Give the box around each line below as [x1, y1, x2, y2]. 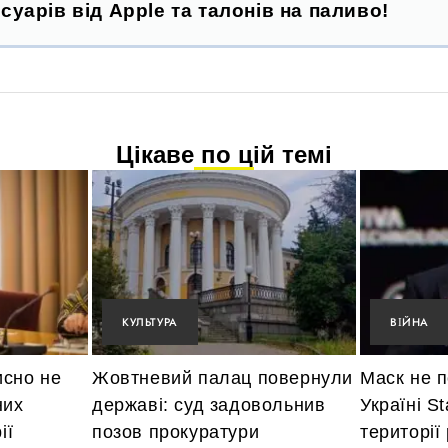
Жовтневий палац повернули [92, 368, 354, 389]
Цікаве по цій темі [116, 141, 332, 169]
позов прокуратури [92, 422, 260, 443]
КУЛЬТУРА [122, 314, 178, 331]
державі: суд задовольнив [92, 395, 326, 416]
